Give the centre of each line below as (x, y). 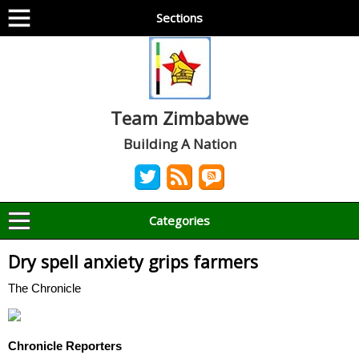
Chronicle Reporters (65, 345)
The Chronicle (44, 288)
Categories (179, 220)
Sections (179, 18)
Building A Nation (179, 144)
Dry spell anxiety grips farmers (133, 262)
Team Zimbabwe (179, 118)
